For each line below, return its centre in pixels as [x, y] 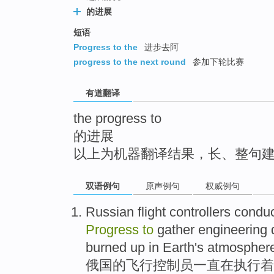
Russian [110, 212]
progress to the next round [130, 62]
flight [152, 212]
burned [106, 248]
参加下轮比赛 [217, 62]
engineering [233, 230]
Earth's [183, 248]
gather [174, 230]
